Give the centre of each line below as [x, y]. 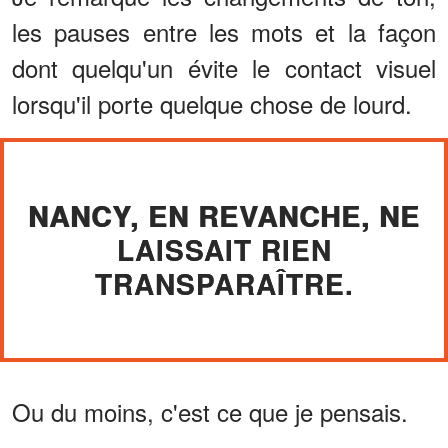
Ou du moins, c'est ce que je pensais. [210, 411]
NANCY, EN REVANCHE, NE [224, 215]
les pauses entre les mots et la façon [224, 31]
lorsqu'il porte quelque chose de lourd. [212, 103]
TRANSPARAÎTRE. [224, 283]
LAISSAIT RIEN [224, 249]
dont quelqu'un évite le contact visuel [224, 67]
